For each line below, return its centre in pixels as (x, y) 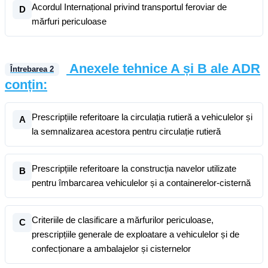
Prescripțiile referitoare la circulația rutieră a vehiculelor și (142, 117)
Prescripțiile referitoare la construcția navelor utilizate (134, 168)
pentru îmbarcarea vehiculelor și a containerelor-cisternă (141, 183)
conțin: (26, 85)
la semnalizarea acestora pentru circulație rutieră (126, 131)
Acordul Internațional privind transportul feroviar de (129, 7)
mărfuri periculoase (69, 21)
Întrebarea (30, 69)
